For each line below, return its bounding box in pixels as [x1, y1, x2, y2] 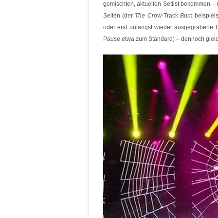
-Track [161, 12, 180, 19]
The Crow [135, 12, 162, 19]
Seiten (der [103, 12, 135, 19]
